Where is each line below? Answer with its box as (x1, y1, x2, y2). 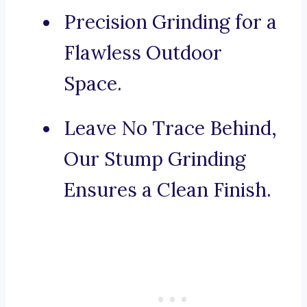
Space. (64, 71, 122, 97)
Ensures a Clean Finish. (64, 177, 271, 203)
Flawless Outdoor (64, 40, 222, 66)
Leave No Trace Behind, (64, 116, 277, 141)
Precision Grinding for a (64, 10, 277, 35)
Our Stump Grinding (64, 147, 246, 172)
